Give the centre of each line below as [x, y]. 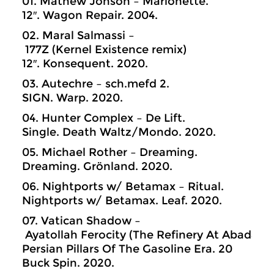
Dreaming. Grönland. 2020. [97, 166]
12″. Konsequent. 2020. [85, 64]
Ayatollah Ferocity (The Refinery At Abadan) [146, 235]
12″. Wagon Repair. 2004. [90, 15]
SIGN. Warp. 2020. [72, 98]
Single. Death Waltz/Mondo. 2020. [119, 132]
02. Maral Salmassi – [78, 35]
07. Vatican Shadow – [81, 221]
